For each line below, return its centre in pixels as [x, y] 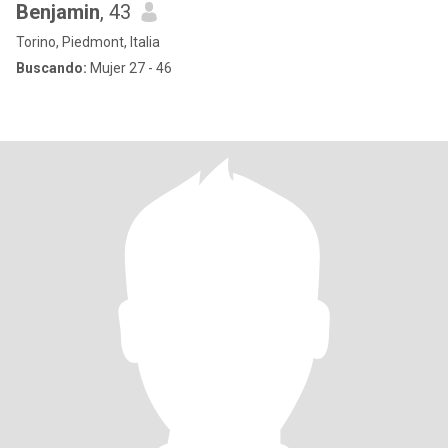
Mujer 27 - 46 [129, 68]
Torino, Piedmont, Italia [88, 42]
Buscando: [51, 68]
